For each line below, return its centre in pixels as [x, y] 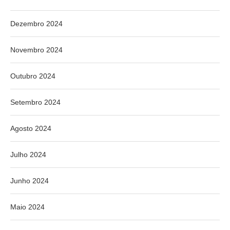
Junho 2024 [30, 181]
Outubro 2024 [33, 76]
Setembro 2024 [35, 102]
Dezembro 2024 [36, 24]
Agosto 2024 [31, 129]
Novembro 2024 [36, 50]
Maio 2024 [27, 207]
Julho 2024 [28, 155]
